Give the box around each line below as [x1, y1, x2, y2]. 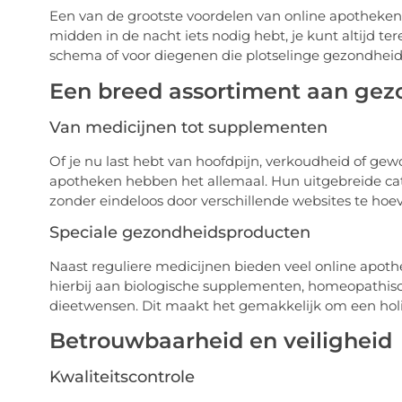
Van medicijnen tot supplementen [48, 117, 328, 137]
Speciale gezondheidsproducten [48, 222, 310, 242]
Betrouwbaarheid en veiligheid [48, 328, 392, 354]
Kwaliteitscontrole [48, 367, 195, 388]
